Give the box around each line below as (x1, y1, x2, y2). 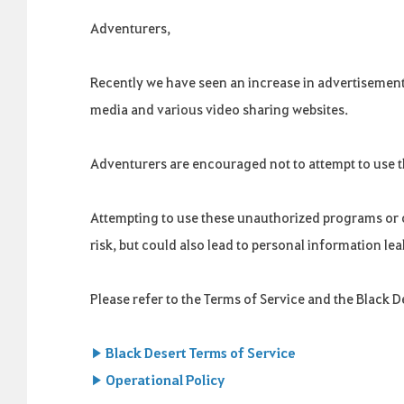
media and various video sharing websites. (90, 100, 353, 118)
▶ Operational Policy (90, 371, 225, 389)
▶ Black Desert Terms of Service (90, 344, 296, 362)
